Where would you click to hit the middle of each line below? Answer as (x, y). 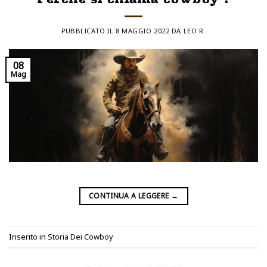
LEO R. (194, 31)
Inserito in (28, 237)
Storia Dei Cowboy (80, 237)
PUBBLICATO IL (89, 31)
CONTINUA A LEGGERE (130, 195)
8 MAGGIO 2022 (142, 31)
